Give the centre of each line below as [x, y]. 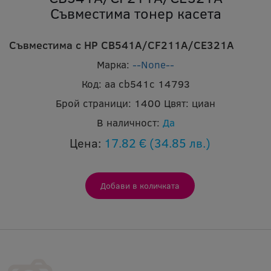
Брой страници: [93, 103]
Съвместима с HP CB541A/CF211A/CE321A [122, 45]
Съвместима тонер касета [135, 13]
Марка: [113, 65]
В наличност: [128, 123]
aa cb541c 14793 [147, 84]
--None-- [153, 65]
